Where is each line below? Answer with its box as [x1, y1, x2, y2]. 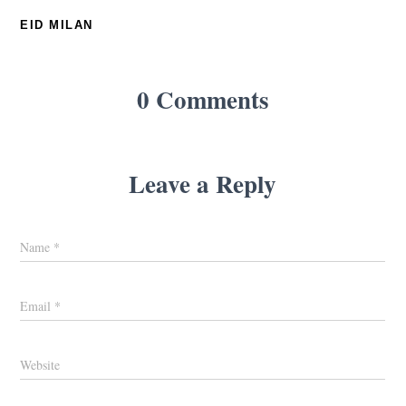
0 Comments [137, 82, 269, 118]
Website [20, 356, 61, 374]
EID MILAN [20, 18, 93, 33]
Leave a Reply [129, 166, 277, 202]
